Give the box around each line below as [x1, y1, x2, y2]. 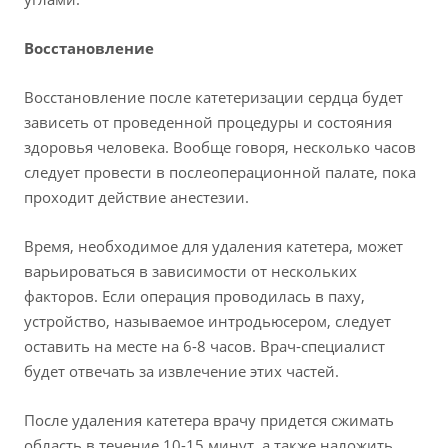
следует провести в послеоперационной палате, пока [24, 162, 416, 183]
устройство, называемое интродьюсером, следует [24, 311, 391, 332]
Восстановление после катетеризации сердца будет [24, 87, 403, 108]
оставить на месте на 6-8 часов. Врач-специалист [24, 336, 385, 357]
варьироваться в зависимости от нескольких [24, 261, 357, 282]
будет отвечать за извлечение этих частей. [24, 361, 339, 382]
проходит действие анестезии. [24, 187, 249, 208]
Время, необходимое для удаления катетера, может [24, 236, 403, 257]
